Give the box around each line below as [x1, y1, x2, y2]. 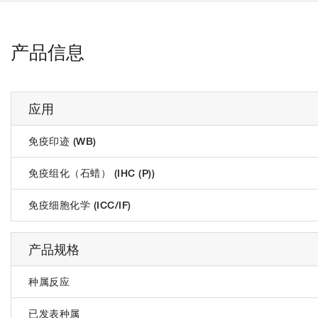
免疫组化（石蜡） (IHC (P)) [28, 167, 155, 180]
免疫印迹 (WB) [28, 135, 97, 148]
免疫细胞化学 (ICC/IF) [28, 199, 131, 212]
